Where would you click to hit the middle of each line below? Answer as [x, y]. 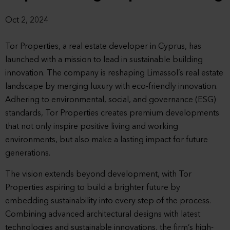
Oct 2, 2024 [27, 20]
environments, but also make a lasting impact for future [107, 140]
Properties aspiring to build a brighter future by [93, 188]
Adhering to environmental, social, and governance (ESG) [111, 100]
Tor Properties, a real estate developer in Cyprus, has [103, 46]
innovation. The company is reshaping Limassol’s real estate [114, 73]
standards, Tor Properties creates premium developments [112, 113]
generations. [28, 153]
